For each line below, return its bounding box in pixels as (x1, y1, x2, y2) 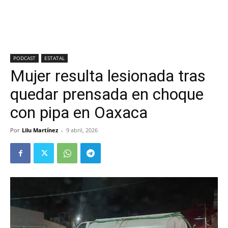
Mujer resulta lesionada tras (10, 66, 206, 85)
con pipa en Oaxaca (10, 103, 148, 122)
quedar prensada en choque (10, 84, 204, 104)
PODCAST (13, 54, 36, 62)
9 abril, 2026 (66, 126, 98, 134)
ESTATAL (44, 54, 65, 62)
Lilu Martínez (22, 126, 58, 134)
